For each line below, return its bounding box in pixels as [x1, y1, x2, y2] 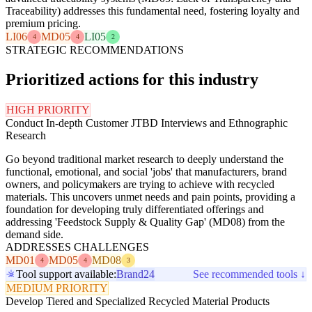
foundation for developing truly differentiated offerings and [6, 203, 264, 215]
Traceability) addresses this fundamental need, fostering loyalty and [6, 4, 299, 17]
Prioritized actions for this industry [6, 70, 258, 88]
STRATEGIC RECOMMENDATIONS [6, 43, 184, 56]
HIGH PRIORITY [6, 103, 90, 116]
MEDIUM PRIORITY [6, 281, 108, 294]
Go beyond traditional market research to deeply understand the [6, 153, 283, 165]
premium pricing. [6, 17, 81, 29]
